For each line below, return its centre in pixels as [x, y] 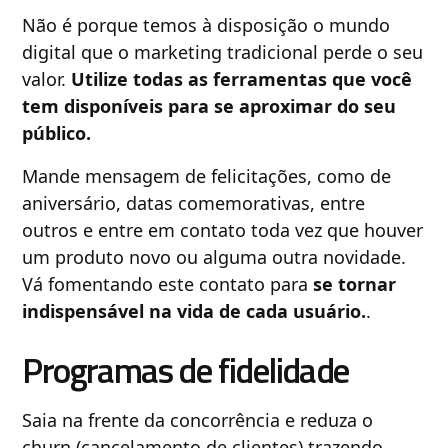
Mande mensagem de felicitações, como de [207, 175]
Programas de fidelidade [185, 369]
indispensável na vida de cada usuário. [194, 310]
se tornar [355, 283]
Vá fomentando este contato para [168, 283]
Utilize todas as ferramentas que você [242, 78]
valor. [47, 78]
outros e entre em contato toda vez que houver [223, 229]
